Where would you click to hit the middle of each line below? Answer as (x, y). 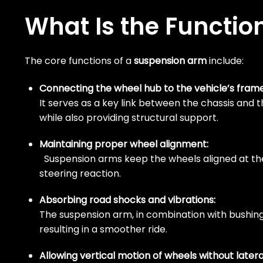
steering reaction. (80, 174)
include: (225, 61)
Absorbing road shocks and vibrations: (127, 200)
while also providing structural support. (129, 118)
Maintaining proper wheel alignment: (124, 144)
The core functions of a (79, 61)
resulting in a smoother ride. (103, 230)
